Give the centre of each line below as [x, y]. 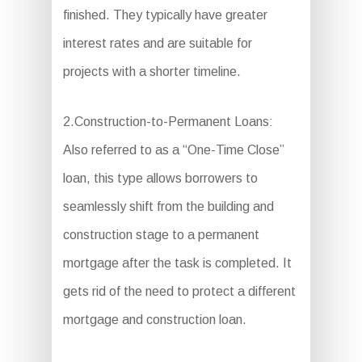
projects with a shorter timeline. [152, 71]
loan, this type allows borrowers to [160, 178]
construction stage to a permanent [161, 234]
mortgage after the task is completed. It [177, 263]
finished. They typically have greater [165, 15]
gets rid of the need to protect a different [179, 291]
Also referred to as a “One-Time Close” [173, 149]
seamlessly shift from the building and [168, 206]
